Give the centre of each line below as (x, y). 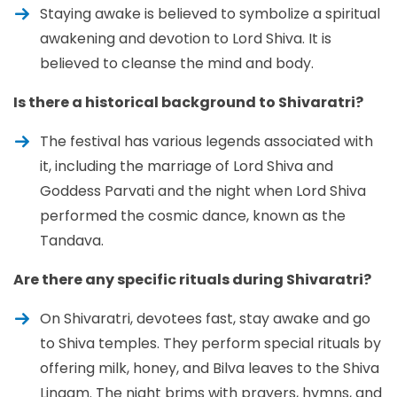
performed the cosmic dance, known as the (193, 215)
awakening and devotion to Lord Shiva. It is (186, 38)
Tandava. (72, 240)
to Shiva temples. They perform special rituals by (210, 343)
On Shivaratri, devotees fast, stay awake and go (205, 318)
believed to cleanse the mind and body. (177, 63)
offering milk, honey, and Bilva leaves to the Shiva (210, 368)
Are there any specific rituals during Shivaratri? (192, 279)
